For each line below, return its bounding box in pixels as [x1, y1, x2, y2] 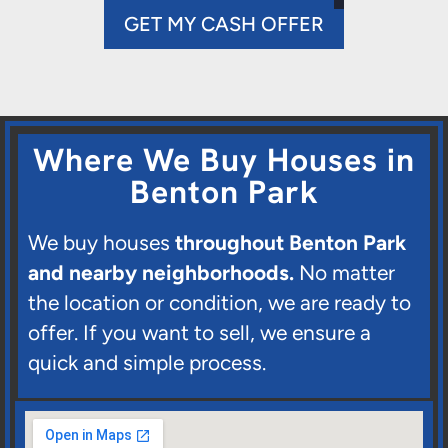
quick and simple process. [28, 350, 266, 376]
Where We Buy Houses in [33, 139, 415, 182]
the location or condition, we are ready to [28, 290, 411, 316]
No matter [294, 260, 395, 286]
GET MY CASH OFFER [124, 12, 324, 37]
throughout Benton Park [175, 230, 406, 256]
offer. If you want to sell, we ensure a [28, 320, 371, 346]
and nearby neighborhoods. [28, 260, 294, 286]
